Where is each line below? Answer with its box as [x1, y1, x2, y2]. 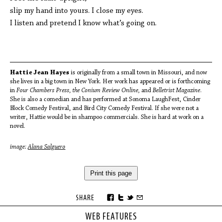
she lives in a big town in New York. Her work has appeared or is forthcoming [10, 78, 210, 85]
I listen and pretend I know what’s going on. [10, 19, 157, 27]
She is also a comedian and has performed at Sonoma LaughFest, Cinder [10, 96, 201, 103]
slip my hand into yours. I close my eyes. [10, 7, 143, 15]
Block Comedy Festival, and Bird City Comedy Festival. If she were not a [10, 105, 199, 111]
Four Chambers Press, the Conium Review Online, [16, 87, 141, 94]
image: [10, 144, 28, 150]
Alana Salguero [28, 144, 65, 150]
